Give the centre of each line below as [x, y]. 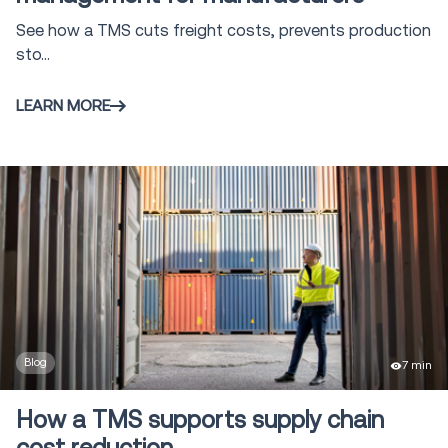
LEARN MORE [63, 106]
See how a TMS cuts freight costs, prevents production [223, 30]
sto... [33, 54]
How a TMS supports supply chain [200, 420]
